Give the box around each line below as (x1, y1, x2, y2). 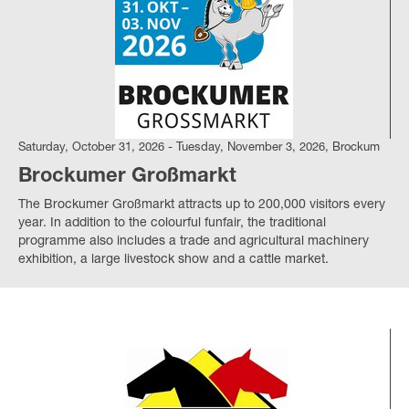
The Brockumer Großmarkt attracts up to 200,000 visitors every (18, 198, 385, 212)
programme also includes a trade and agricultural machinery (18, 235, 369, 248)
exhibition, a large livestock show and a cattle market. (18, 253, 329, 267)
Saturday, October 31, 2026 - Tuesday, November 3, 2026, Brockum (18, 142, 380, 154)
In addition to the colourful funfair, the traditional (50, 216, 326, 230)
